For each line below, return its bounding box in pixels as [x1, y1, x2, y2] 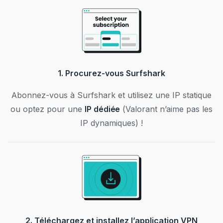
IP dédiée [84, 104, 120, 114]
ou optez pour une [10, 104, 85, 114]
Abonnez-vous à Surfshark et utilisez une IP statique [11, 90, 212, 101]
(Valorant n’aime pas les [120, 104, 213, 114]
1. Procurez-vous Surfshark [58, 68, 165, 79]
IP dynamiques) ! [80, 118, 143, 128]
